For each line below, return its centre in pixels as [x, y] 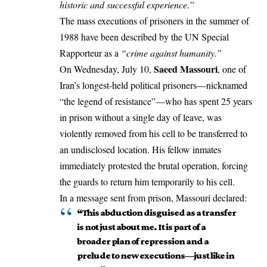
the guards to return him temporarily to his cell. [147, 181]
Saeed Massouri [186, 69]
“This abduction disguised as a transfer [156, 212]
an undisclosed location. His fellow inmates [140, 149]
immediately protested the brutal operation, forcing [154, 165]
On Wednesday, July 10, [107, 69]
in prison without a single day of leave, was [141, 117]
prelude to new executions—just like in [155, 255]
